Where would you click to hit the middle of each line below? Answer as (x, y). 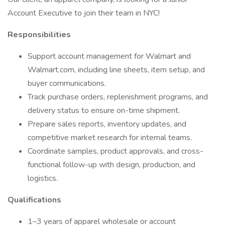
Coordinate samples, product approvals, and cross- (116, 151)
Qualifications (34, 200)
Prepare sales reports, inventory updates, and (107, 124)
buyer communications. (67, 83)
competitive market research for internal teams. (110, 138)
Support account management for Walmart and (109, 56)
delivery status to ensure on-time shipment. (104, 110)
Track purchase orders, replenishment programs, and (118, 97)
